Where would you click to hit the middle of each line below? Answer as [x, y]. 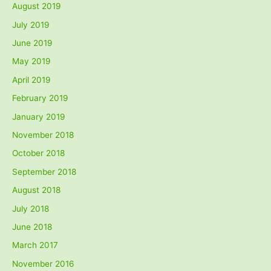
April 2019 [31, 80]
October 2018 [38, 153]
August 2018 [36, 190]
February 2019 [40, 98]
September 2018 [44, 171]
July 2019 [31, 24]
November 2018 [43, 135]
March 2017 [35, 245]
